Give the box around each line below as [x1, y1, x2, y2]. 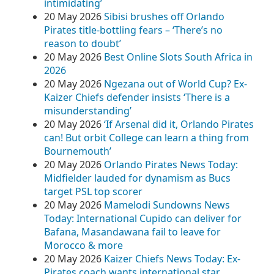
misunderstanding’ [44, 104, 131, 117]
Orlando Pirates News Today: [104, 158, 238, 171]
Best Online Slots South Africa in [104, 50, 253, 64]
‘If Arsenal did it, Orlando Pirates [104, 117, 254, 131]
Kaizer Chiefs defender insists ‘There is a [44, 91, 230, 104]
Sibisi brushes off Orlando [104, 10, 224, 23]
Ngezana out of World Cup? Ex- [104, 77, 247, 91]
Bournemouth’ [44, 144, 111, 158]
